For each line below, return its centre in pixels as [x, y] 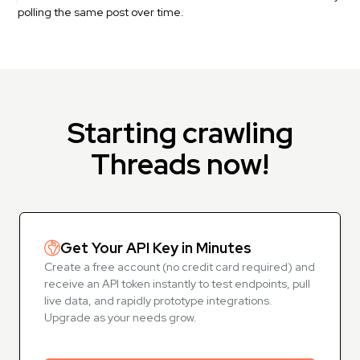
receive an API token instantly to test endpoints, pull [177, 284]
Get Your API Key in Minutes [156, 248]
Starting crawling [180, 133]
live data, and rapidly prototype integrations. [158, 301]
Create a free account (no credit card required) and [180, 267]
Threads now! [180, 164]
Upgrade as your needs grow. [121, 317]
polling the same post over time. [101, 12]
